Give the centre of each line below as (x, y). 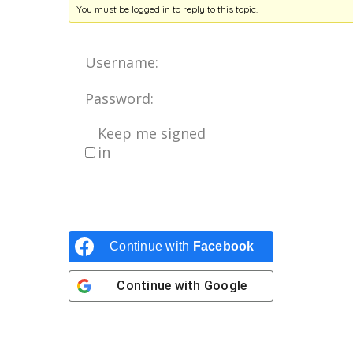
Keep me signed (152, 133)
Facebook (223, 246)
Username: (122, 62)
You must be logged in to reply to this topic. (167, 9)
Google (225, 286)
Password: (119, 98)
